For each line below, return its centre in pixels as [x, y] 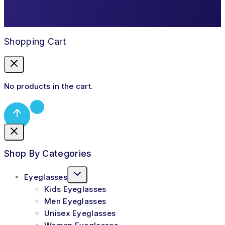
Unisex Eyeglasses [80, 213]
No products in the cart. [49, 86]
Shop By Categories [48, 153]
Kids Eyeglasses [75, 189]
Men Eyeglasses [75, 201]
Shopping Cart [35, 42]
